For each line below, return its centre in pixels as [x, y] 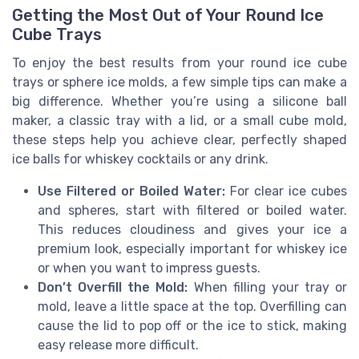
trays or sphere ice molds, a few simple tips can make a [179, 82]
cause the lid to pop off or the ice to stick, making [192, 325]
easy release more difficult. [118, 345]
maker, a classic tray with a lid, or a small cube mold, [179, 120]
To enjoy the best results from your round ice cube [179, 63]
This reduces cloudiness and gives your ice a [192, 229]
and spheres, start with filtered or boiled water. [192, 210]
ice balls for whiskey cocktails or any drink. [140, 159]
